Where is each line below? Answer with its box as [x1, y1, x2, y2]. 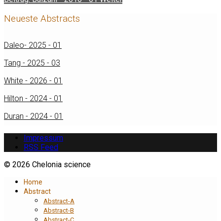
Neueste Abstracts [4, 13, 80, 25]
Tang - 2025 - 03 [4, 58, 60, 68]
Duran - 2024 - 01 [4, 111, 63, 121]
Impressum [24, 133, 63, 143]
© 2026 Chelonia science [4, 159, 91, 169]
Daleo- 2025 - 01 [4, 40, 62, 50]
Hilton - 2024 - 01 [4, 93, 63, 103]
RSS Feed [24, 142, 58, 152]
